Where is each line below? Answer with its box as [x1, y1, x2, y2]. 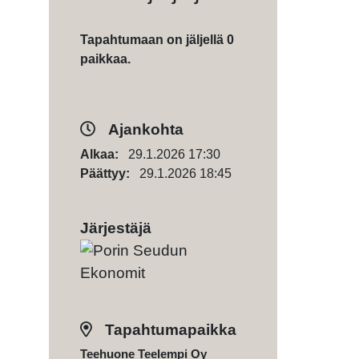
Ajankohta [105, 121, 184, 138]
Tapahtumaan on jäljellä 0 [80, 33, 234, 46]
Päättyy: [80, 167, 139, 180]
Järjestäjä [80, 220, 151, 236]
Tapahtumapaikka [101, 321, 236, 338]
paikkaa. [80, 52, 131, 66]
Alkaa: [80, 147, 128, 161]
